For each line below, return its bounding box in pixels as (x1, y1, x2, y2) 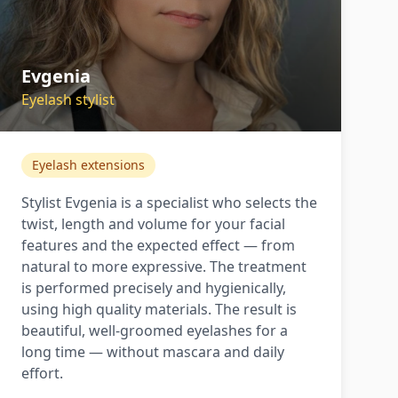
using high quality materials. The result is (21, 299, 297, 319)
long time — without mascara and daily (21, 342, 284, 362)
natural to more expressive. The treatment (21, 257, 306, 276)
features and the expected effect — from (21, 235, 295, 255)
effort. (21, 363, 63, 383)
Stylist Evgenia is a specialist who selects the (21, 193, 317, 212)
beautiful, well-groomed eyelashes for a (21, 321, 288, 340)
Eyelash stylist (21, 90, 115, 109)
